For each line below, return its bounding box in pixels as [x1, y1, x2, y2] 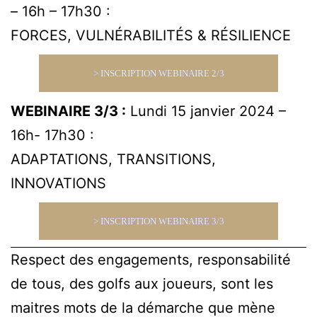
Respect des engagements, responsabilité [11, 250, 291, 268]
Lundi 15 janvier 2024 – [126, 102, 286, 120]
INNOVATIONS [11, 174, 106, 192]
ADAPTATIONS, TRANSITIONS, [11, 150, 216, 168]
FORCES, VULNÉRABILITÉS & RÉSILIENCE [11, 26, 291, 44]
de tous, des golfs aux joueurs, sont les [11, 275, 273, 292]
